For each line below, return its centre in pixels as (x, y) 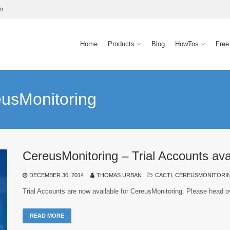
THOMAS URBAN (119, 175)
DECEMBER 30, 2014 (56, 175)
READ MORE (47, 216)
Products (121, 44)
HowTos (187, 44)
